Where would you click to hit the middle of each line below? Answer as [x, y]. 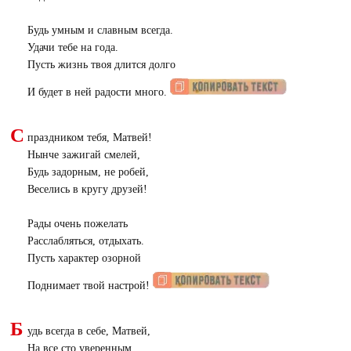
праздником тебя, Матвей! [89, 138]
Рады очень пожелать [77, 224]
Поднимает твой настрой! [90, 286]
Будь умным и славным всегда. [100, 30]
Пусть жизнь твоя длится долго [101, 65]
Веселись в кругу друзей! [87, 189]
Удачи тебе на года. [72, 47]
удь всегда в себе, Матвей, [89, 331]
